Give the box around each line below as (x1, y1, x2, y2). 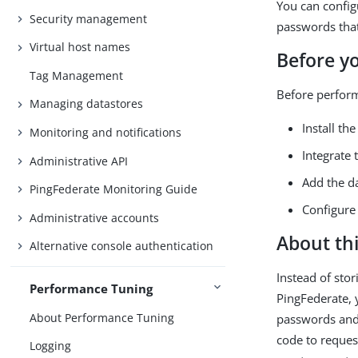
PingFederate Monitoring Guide (30, 181, 198, 197)
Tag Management (30, 67, 124, 83)
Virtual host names (30, 39, 131, 55)
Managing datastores (30, 96, 144, 112)
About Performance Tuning (30, 309, 175, 325)
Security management (30, 10, 148, 26)
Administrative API (30, 153, 129, 169)
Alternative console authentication (30, 238, 214, 254)
